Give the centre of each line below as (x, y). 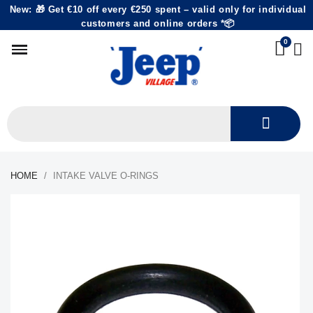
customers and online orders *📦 (158, 23)
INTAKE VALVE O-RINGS (106, 176)
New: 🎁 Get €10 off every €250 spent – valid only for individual (158, 9)
